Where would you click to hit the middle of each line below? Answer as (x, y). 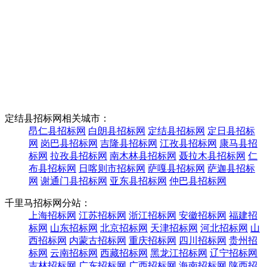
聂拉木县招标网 (212, 156)
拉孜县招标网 (79, 156)
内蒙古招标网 (98, 240)
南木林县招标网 (143, 156)
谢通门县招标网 (74, 181)
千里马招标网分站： (48, 203)
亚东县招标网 (138, 181)
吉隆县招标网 (129, 143)
